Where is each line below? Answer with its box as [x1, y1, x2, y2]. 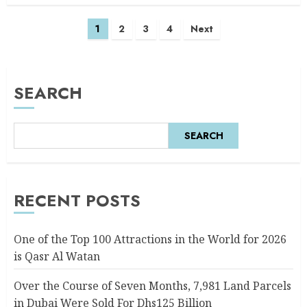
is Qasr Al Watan [14, 249, 100, 264]
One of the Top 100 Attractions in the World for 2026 [14, 232, 286, 247]
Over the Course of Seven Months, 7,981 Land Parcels [14, 278, 291, 293]
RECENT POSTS [14, 188, 140, 212]
